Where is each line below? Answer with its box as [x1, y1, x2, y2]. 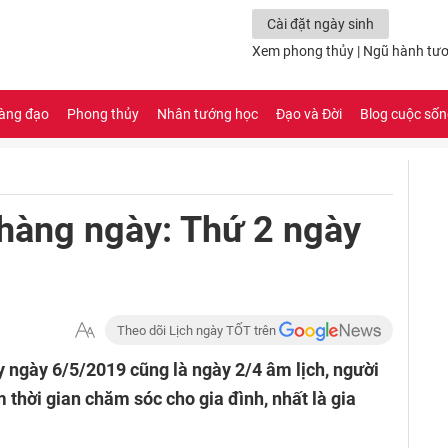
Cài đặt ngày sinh [267, 16, 374, 32]
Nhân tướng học [157, 106, 258, 122]
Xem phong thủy [252, 43, 354, 59]
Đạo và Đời [276, 106, 342, 122]
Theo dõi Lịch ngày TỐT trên [117, 323, 280, 338]
